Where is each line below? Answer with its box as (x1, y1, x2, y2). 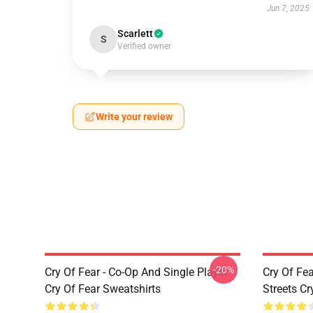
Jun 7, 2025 (266, 3, 310, 13)
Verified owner (117, 41, 171, 51)
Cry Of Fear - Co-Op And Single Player (45, 265, 228, 279)
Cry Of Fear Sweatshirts (45, 282, 161, 296)
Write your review (96, 111, 173, 122)
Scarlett (117, 28, 153, 39)
